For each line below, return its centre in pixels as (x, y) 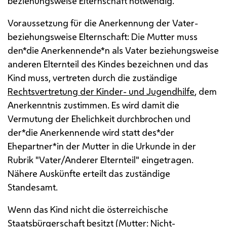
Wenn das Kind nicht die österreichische (88, 209)
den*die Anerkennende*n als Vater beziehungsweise (113, 50)
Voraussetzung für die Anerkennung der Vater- (103, 23)
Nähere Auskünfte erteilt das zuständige (89, 173)
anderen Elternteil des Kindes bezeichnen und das (108, 64)
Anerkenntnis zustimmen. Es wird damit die (93, 105)
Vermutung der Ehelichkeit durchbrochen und (99, 118)
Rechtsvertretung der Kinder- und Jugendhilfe (101, 91)
